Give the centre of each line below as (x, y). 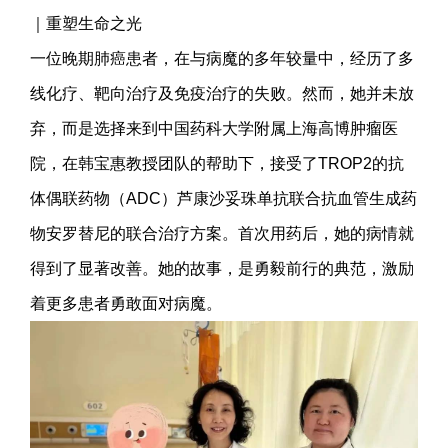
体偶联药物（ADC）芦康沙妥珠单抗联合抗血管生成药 (223, 198)
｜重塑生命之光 (86, 23)
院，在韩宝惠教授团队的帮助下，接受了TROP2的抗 (217, 163)
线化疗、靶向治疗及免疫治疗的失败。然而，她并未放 (222, 93)
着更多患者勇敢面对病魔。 (126, 303)
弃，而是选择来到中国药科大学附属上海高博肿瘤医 (214, 128)
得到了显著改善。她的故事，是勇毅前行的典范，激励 (222, 268)
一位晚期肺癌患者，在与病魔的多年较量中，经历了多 (222, 58)
